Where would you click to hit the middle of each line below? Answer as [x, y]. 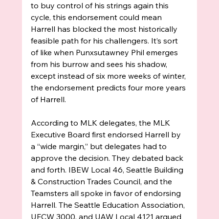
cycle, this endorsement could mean [97, 17]
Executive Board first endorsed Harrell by [107, 135]
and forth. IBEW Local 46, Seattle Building [108, 170]
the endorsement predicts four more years [109, 88]
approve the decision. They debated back [108, 158]
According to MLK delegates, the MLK [101, 123]
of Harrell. [49, 99]
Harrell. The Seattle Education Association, [109, 205]
